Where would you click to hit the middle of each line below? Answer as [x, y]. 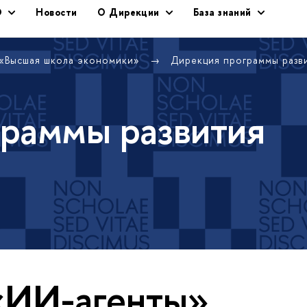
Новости [57, 12]
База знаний [222, 12]
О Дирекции [128, 12]
